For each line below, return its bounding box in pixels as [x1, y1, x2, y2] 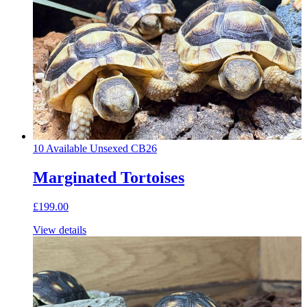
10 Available [33, 143, 90, 155]
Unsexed [90, 143, 131, 155]
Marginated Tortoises [33, 169, 184, 187]
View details [33, 224, 86, 236]
